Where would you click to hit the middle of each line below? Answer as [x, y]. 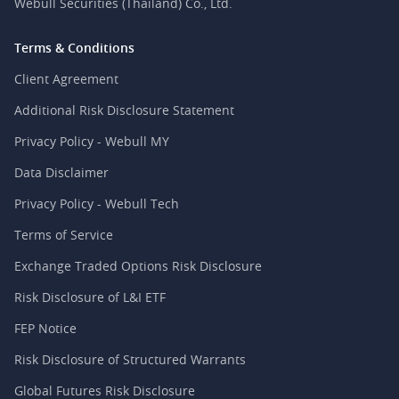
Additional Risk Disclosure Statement [124, 110]
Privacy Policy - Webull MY [92, 141]
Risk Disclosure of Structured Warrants [130, 359]
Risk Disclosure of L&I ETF [90, 297]
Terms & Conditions [74, 48]
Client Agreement [66, 79]
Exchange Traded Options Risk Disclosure [138, 266]
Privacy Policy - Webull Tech [97, 204]
